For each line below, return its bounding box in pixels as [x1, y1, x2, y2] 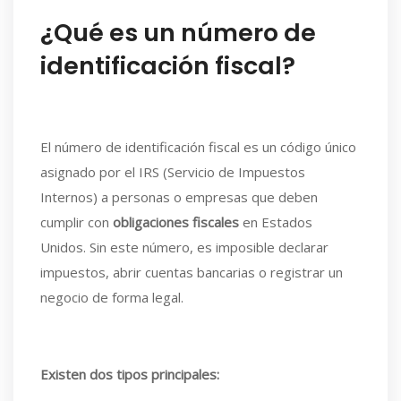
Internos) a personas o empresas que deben [40, 188, 318, 206]
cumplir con [40, 213, 113, 231]
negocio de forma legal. [40, 288, 183, 306]
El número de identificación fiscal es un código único [40, 138, 356, 156]
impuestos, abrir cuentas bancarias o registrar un [40, 263, 343, 281]
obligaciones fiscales [113, 213, 239, 231]
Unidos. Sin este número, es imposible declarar [40, 238, 328, 256]
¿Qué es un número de [40, 16, 316, 49]
